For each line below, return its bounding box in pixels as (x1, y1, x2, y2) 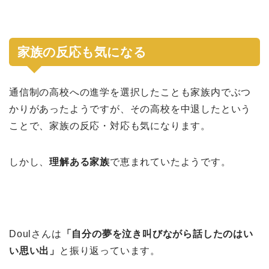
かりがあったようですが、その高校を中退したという (9, 103, 252, 114)
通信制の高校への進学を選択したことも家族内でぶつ (9, 86, 252, 97)
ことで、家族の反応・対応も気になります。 (9, 120, 211, 131)
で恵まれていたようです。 (110, 156, 231, 167)
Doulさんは (9, 228, 62, 239)
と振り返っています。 (59, 245, 160, 256)
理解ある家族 (49, 156, 110, 167)
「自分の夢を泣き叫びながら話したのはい (61, 228, 253, 239)
